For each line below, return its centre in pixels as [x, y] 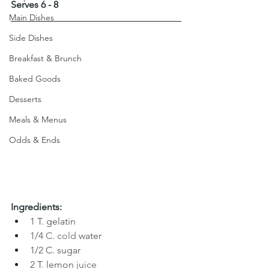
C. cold [61, 236]
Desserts [25, 99]
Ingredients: [36, 207]
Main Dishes [32, 17]
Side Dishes [31, 38]
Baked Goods [35, 79]
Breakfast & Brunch [45, 58]
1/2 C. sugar [55, 250]
